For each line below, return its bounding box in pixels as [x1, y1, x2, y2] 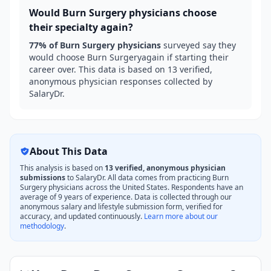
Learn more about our [144, 211, 218, 221]
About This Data [30, 145, 108, 158]
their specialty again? [29, 21, 133, 34]
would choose [29, 51, 87, 63]
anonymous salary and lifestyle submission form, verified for [20, 201, 223, 212]
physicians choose [126, 6, 217, 19]
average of [20, 192, 58, 202]
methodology [20, 221, 64, 231]
